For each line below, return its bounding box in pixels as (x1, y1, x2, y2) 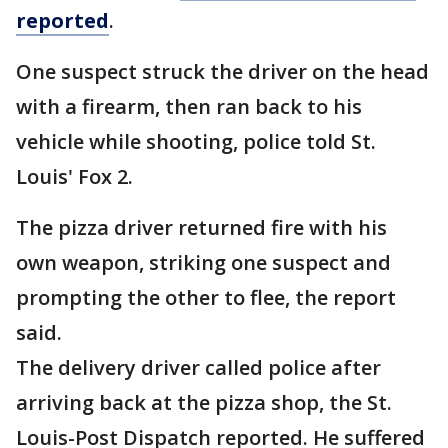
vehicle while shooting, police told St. (16, 128, 376, 156)
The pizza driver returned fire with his (16, 214, 387, 242)
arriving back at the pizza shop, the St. (16, 389, 392, 417)
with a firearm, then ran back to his (16, 93, 362, 121)
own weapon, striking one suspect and (16, 249, 391, 277)
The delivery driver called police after (16, 354, 381, 382)
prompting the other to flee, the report (16, 284, 396, 312)
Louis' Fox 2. (16, 163, 133, 191)
